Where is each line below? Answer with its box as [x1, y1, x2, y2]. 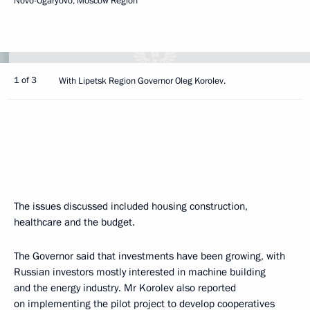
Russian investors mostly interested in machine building [14, 265, 266, 279]
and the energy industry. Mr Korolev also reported [14, 281, 236, 295]
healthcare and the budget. [14, 215, 135, 229]
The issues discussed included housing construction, [14, 199, 248, 213]
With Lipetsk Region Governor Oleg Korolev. [59, 75, 226, 87]
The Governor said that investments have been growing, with [14, 249, 285, 263]
